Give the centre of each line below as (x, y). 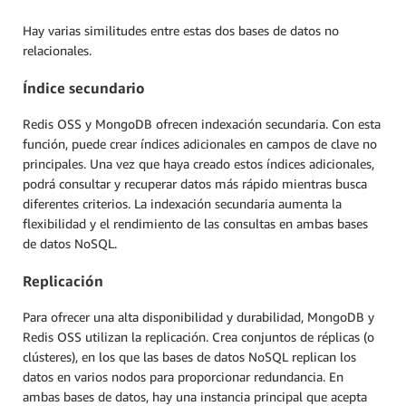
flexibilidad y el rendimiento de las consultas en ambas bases (195, 224)
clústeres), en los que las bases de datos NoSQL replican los (189, 356)
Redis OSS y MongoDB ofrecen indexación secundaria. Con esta (202, 124)
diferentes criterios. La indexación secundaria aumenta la (182, 204)
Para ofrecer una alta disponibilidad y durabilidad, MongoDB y (198, 316)
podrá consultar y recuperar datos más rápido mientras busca (195, 184)
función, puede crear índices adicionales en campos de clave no (200, 144)
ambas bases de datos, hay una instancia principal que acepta (195, 396)
